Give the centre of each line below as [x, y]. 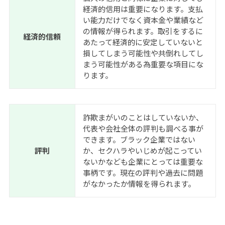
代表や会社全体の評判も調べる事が [143, 129]
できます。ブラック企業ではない [139, 140]
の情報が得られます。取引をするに [143, 31]
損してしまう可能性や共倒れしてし [143, 53]
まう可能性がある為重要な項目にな [143, 64]
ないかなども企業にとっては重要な [143, 162]
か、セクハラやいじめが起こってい [142, 151]
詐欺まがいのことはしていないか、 [143, 118]
